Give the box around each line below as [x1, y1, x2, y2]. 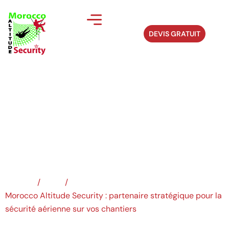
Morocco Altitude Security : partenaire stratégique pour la [5, 190, 222, 201]
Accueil [5, 177, 33, 188]
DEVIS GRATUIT [149, 29, 201, 39]
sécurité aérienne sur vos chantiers [5, 203, 136, 214]
